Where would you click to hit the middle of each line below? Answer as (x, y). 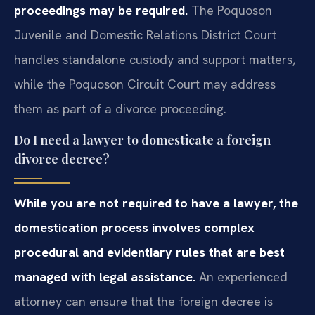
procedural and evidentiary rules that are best (149, 252)
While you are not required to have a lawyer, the (156, 203)
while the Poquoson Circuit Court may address (145, 84)
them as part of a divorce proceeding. (120, 109)
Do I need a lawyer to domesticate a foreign (142, 140)
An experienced (242, 277)
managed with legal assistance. (105, 277)
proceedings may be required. (101, 10)
